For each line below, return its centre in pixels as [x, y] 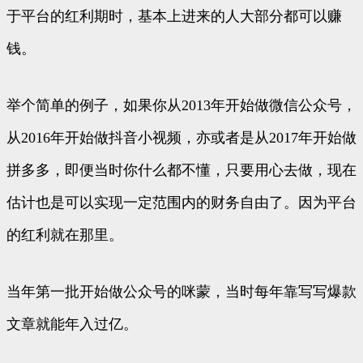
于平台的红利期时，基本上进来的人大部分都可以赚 [174, 17]
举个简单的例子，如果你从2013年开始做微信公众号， [181, 106]
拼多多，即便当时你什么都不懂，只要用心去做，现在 [181, 171]
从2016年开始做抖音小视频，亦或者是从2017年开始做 [181, 138]
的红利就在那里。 [65, 235]
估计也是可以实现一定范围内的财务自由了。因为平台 [181, 203]
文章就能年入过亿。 [72, 325]
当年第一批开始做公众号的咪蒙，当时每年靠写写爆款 [181, 292]
